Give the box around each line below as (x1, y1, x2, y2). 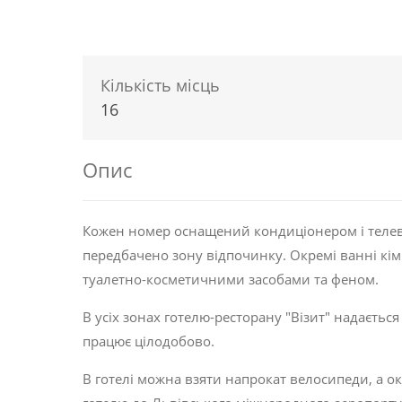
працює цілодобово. (83, 332, 214, 350)
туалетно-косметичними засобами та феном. (83, 270, 379, 288)
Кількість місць (100, 74, 220, 96)
